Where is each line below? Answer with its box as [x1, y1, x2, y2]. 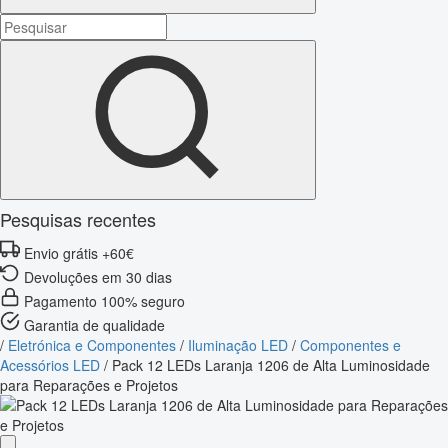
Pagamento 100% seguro [24, 290, 185, 311]
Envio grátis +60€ [24, 242, 134, 263]
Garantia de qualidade [24, 314, 165, 335]
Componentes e [300, 334, 401, 355]
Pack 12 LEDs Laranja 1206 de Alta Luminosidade [112, 354, 430, 375]
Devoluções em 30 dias [24, 266, 172, 287]
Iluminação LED [188, 334, 288, 355]
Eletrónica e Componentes [8, 334, 176, 355]
